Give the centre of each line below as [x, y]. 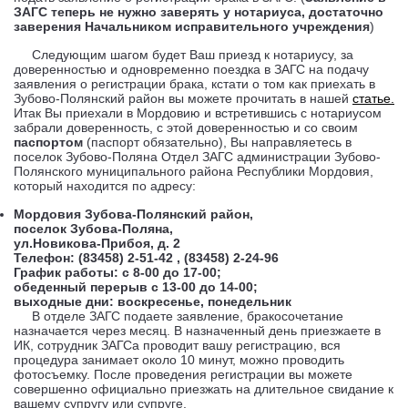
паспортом [48, 142]
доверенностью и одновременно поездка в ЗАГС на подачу [191, 69]
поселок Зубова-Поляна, [93, 229]
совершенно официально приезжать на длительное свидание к [204, 389]
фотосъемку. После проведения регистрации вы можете [183, 374]
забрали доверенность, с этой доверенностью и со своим [186, 127]
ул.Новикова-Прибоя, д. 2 [97, 243]
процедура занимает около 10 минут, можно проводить [179, 360]
